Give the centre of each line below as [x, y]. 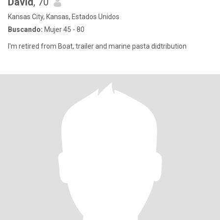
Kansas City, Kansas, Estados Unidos [64, 17]
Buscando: [25, 29]
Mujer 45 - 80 [64, 29]
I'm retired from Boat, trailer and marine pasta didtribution [122, 46]
